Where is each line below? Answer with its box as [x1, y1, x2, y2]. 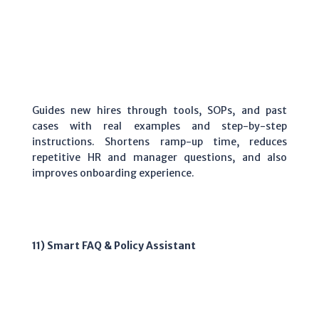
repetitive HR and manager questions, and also [32, 151, 287, 164]
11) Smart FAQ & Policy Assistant [32, 239, 196, 253]
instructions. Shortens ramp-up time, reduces [32, 135, 287, 149]
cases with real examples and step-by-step [32, 120, 287, 133]
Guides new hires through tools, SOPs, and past [32, 104, 287, 117]
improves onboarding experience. [32, 167, 194, 180]
